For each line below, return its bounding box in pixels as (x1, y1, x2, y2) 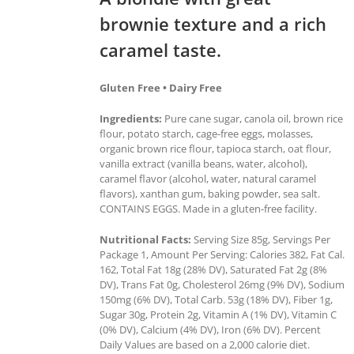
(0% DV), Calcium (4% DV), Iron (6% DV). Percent (100, 322, 321, 337)
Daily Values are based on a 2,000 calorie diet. (100, 337, 310, 352)
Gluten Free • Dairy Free (100, 80, 222, 95)
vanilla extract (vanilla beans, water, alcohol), (100, 156, 307, 171)
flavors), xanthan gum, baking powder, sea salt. (100, 186, 320, 201)
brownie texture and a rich (100, 11, 326, 36)
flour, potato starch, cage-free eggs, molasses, (100, 126, 313, 141)
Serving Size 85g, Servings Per (191, 232, 330, 247)
